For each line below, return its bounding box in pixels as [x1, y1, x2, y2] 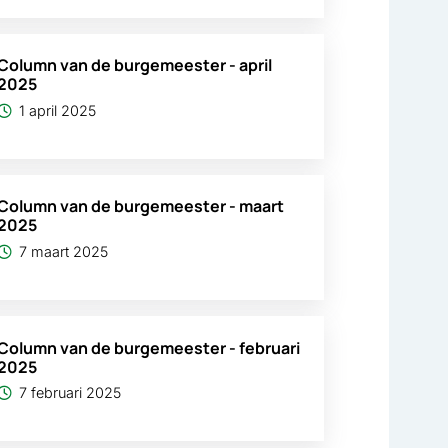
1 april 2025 [19, 101, 97, 119]
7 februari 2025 [19, 383, 122, 401]
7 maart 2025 [19, 242, 109, 260]
